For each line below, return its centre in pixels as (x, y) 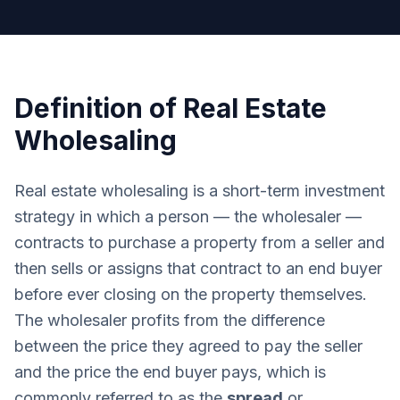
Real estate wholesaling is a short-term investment (200, 191)
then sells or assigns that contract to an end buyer (198, 268)
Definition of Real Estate (171, 108)
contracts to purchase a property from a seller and (200, 242)
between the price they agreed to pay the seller (188, 346)
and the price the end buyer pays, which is (170, 372)
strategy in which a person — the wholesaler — (188, 217)
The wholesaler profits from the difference (170, 320)
